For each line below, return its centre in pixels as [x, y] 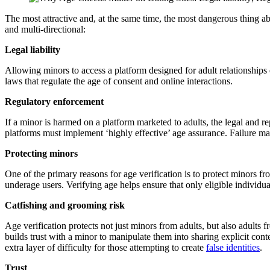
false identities [233, 247]
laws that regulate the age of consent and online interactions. [120, 81]
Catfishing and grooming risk [65, 205]
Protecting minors [42, 153]
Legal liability [33, 49]
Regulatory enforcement [54, 101]
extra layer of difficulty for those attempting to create [105, 247]
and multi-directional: [45, 29]
